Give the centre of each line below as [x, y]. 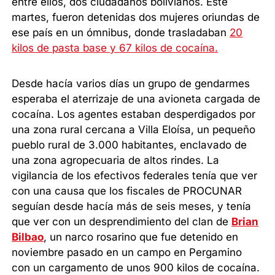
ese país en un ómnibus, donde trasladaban [121, 33]
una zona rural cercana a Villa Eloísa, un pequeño [134, 130]
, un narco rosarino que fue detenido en [141, 237]
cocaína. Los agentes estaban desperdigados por [134, 114]
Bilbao [28, 237]
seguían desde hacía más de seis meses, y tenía [132, 207]
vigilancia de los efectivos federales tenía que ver [135, 176]
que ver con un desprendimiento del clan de [122, 222]
